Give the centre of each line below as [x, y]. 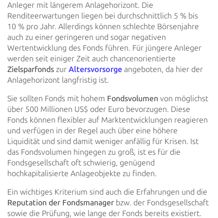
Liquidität [24, 141]
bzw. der [129, 203]
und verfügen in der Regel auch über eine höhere [92, 131]
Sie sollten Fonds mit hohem [57, 99]
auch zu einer [30, 37]
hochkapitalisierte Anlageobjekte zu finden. [82, 173]
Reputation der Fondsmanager [61, 203]
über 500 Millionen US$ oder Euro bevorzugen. [88, 109]
